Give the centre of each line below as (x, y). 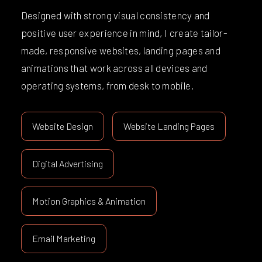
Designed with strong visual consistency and (115, 15)
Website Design (62, 126)
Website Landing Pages (169, 126)
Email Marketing (63, 238)
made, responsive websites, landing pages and (121, 50)
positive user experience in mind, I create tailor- (124, 32)
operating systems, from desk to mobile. (107, 85)
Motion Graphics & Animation (89, 201)
